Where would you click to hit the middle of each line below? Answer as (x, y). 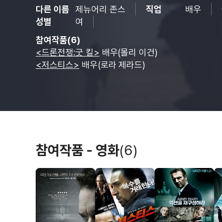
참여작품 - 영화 (78, 150)
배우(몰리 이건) (129, 52)
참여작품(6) (58, 40)
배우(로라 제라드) (112, 65)
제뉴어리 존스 (100, 9)
